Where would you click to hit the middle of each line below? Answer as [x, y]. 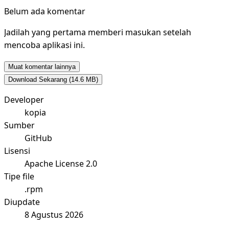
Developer [24, 100]
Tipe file [19, 177]
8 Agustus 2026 [54, 215]
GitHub [38, 138]
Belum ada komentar [45, 12]
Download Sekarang [39, 80]
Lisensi [17, 151]
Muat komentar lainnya [42, 67]
